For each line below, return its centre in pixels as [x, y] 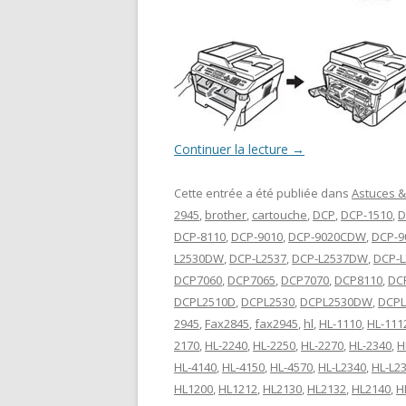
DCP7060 [198, 280]
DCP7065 [251, 280]
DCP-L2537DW [330, 258]
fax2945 [276, 323]
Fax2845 [227, 323]
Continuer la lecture [233, 149]
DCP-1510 [367, 214]
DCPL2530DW [336, 301]
